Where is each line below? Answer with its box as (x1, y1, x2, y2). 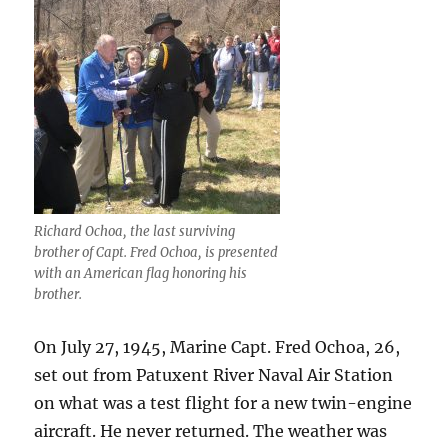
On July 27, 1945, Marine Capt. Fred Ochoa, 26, (34, 336, 401, 357)
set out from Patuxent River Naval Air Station (34, 364, 394, 385)
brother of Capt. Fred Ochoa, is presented (34, 243, 279, 261)
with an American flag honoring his (34, 264, 248, 282)
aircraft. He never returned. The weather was (34, 420, 388, 441)
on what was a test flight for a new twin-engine (34, 392, 413, 413)
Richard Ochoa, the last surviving (34, 222, 236, 240)
